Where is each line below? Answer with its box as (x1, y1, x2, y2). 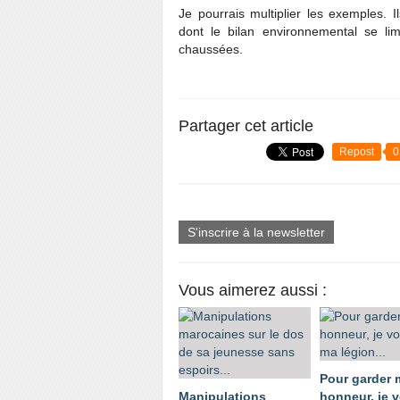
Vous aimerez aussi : (179, 281, 327, 299)
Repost (339, 146, 374, 158)
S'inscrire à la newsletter (187, 225, 325, 239)
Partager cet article (179, 117, 313, 135)
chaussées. (179, 42, 243, 56)
